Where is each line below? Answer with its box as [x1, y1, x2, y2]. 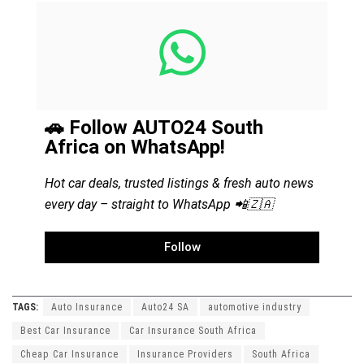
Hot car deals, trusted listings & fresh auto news [45, 175, 314, 191]
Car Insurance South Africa [129, 324, 257, 336]
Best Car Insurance [20, 324, 110, 336]
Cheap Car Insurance [20, 348, 119, 360]
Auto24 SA [141, 301, 189, 313]
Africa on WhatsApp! [45, 135, 225, 158]
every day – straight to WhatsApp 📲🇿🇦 [45, 196, 273, 212]
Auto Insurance [51, 301, 123, 313]
